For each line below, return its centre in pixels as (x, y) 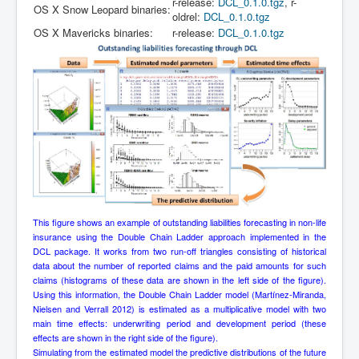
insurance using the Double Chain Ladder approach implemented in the (179, 236)
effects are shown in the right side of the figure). (125, 337)
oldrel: (188, 17)
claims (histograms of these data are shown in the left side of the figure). (179, 279)
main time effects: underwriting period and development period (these (179, 323)
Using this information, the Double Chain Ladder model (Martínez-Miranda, (179, 294)
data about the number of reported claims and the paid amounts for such (179, 265)
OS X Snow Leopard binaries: (102, 10)
